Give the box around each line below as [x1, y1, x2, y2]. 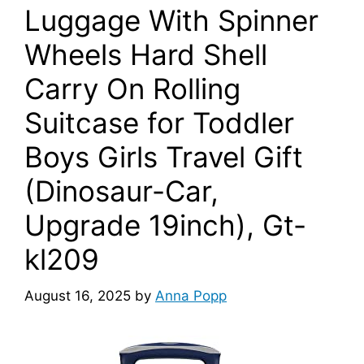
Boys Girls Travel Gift [24, 140, 303, 174]
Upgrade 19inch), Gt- [24, 208, 306, 242]
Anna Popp [155, 287, 227, 304]
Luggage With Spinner [24, 3, 318, 37]
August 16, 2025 [24, 287, 131, 304]
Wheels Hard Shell [24, 37, 267, 71]
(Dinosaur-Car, [24, 174, 219, 208]
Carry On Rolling [24, 71, 240, 106]
